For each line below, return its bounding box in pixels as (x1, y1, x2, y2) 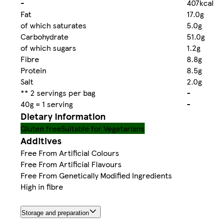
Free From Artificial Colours (21, 147, 119, 158)
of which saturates (21, 19, 87, 31)
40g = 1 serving (21, 98, 73, 109)
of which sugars (21, 42, 76, 53)
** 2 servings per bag (21, 87, 95, 98)
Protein (21, 64, 46, 76)
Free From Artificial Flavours (21, 158, 122, 170)
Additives (21, 133, 62, 147)
